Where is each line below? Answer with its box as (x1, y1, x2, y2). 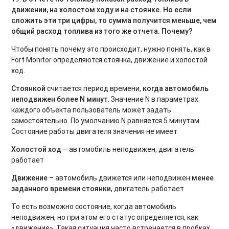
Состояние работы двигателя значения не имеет (11, 126, 178, 136)
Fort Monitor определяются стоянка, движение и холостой (11, 55, 208, 64)
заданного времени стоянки (11, 184, 111, 193)
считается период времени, (45, 83, 143, 93)
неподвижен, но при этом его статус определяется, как (11, 212, 199, 222)
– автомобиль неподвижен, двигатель (63, 144, 195, 154)
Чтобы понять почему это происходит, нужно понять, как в (11, 44, 211, 54)
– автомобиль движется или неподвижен (48, 173, 192, 182)
